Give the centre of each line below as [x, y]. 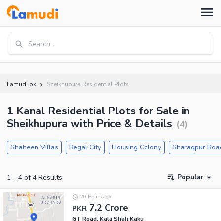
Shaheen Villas [34, 147]
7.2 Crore [109, 207]
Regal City [85, 147]
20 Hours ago [95, 197]
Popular [190, 177]
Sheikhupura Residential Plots [88, 84]
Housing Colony [137, 147]
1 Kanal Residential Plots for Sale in [98, 111]
